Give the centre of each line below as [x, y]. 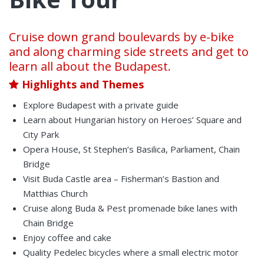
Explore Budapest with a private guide [101, 105]
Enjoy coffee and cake [67, 237]
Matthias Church [55, 193]
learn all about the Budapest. [90, 66]
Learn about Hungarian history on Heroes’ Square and [132, 119]
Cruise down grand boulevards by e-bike [121, 37]
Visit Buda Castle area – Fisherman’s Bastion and [121, 178]
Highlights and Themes [81, 84]
